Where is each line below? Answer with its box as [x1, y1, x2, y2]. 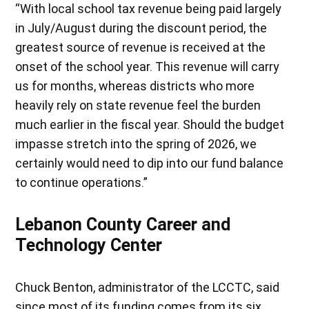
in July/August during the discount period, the [15, 20, 268, 35]
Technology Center [15, 235, 163, 255]
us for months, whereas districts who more [15, 78, 255, 93]
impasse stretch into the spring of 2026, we [15, 136, 257, 151]
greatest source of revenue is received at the [15, 39, 266, 54]
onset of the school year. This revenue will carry [15, 59, 280, 74]
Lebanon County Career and [15, 214, 231, 235]
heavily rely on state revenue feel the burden [15, 97, 261, 112]
